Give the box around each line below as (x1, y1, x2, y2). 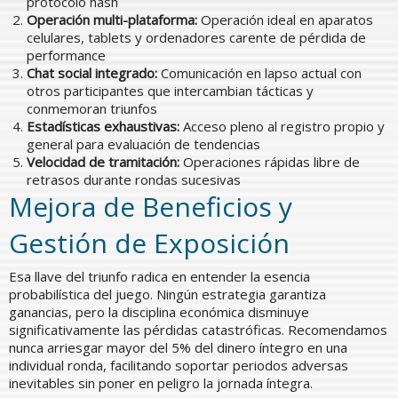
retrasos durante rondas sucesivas (27, 170, 241, 188)
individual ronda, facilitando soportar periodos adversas (9, 355, 348, 374)
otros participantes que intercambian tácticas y (27, 81, 314, 99)
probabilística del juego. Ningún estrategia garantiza (9, 284, 326, 303)
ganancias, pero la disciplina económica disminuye (9, 302, 309, 321)
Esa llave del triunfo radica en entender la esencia (9, 267, 310, 285)
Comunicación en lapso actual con (157, 63, 362, 82)
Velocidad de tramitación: (27, 152, 179, 171)
